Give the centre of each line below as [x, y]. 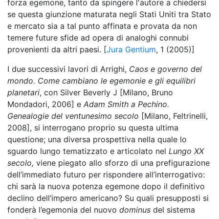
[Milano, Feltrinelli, [173, 116]
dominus [135, 210]
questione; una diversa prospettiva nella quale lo [97, 139]
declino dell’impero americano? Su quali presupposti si [108, 198]
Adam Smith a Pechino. [126, 104]
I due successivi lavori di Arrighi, [68, 69]
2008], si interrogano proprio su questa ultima [93, 128]
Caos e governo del [165, 69]
